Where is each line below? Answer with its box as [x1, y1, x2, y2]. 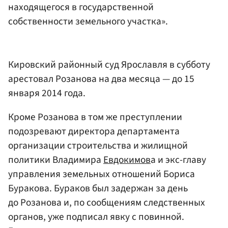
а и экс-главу [151, 153, 206, 167]
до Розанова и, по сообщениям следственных [8, 195, 205, 210]
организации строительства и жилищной [8, 138, 188, 153]
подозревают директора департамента [8, 124, 180, 139]
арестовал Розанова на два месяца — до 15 [8, 72, 194, 87]
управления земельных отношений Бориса [8, 167, 195, 182]
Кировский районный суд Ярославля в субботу [8, 58, 210, 72]
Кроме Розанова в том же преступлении [8, 110, 182, 125]
